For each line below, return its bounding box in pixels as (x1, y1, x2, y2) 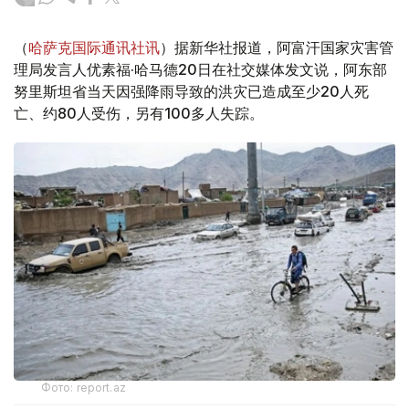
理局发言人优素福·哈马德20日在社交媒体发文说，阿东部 (14, 60, 387, 79)
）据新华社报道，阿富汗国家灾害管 (160, 38, 393, 58)
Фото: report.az (41, 381, 126, 395)
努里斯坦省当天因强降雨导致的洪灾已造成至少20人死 (14, 82, 369, 101)
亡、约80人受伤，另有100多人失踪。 (14, 104, 264, 123)
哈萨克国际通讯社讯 (28, 38, 160, 58)
